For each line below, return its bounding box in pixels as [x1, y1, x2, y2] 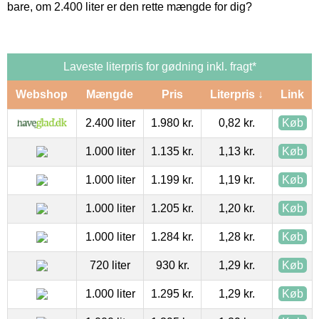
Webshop [16, 88, 68, 100]
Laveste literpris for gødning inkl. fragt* [63, 60, 256, 73]
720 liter [90, 258, 130, 271]
